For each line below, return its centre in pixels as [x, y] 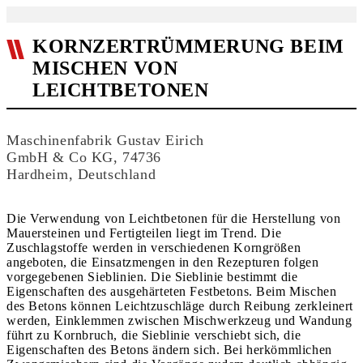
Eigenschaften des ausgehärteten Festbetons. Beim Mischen [172, 291]
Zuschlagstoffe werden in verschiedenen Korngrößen [154, 248]
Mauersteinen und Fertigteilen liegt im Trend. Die [144, 233]
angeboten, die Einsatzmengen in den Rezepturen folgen [163, 262]
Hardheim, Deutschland [81, 174]
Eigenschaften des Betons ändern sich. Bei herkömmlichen [169, 350]
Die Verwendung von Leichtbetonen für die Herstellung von [174, 218]
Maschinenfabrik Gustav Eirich [105, 140]
